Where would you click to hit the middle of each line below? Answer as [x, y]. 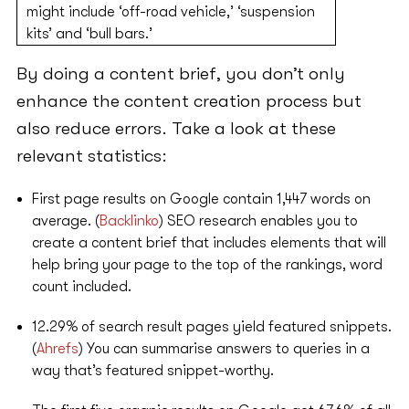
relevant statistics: [91, 156]
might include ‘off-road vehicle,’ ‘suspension [170, 12]
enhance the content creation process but [189, 101]
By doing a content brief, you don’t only [180, 74]
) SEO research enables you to [258, 221]
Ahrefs [57, 349]
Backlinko [129, 221]
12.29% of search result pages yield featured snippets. [211, 327]
